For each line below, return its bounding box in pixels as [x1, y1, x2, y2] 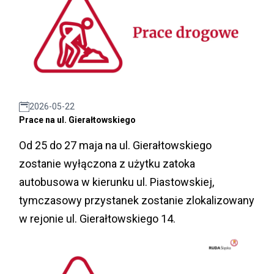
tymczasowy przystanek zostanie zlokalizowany [19, 194, 254, 207]
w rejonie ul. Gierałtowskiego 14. [19, 212, 176, 226]
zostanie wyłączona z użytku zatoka [19, 157, 195, 171]
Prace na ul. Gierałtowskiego [19, 115, 136, 125]
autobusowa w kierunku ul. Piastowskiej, [19, 176, 214, 189]
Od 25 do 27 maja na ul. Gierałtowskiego [19, 139, 212, 152]
